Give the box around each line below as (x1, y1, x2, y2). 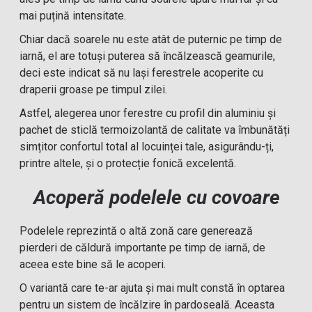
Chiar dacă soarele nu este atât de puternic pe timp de (19, 33, 283, 46)
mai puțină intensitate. (19, 9, 127, 22)
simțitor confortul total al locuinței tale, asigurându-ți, (19, 140, 274, 153)
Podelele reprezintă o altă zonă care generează (19, 224, 253, 237)
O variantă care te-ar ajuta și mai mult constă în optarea (19, 281, 286, 295)
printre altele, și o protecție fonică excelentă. (19, 157, 237, 170)
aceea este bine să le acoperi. (19, 258, 166, 271)
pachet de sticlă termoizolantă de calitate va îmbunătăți (19, 123, 290, 136)
